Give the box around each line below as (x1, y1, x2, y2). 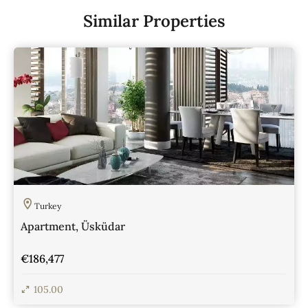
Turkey (34, 200, 61, 211)
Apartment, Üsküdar (21, 219, 125, 233)
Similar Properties (83, 10, 225, 32)
